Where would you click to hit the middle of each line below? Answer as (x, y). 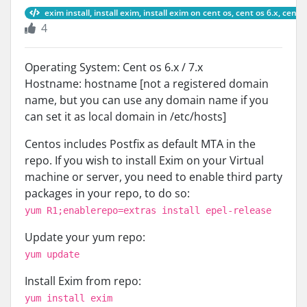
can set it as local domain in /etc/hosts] (125, 116)
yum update (52, 254)
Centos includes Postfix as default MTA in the (140, 144)
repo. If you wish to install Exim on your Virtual (144, 160)
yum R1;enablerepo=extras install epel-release (148, 210)
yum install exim (69, 298)
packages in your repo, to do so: (107, 193)
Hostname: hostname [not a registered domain (147, 84)
